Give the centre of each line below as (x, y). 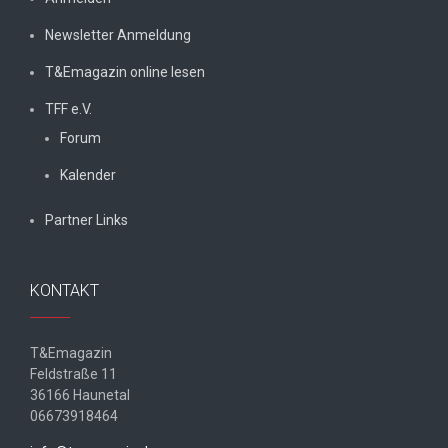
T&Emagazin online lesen (125, 71)
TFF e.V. (68, 108)
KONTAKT (64, 290)
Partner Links (86, 219)
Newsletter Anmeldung (118, 34)
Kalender (88, 174)
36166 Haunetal (80, 394)
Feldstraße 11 (73, 373)
